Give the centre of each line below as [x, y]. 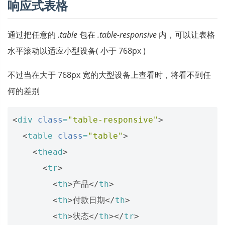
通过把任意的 [33, 34]
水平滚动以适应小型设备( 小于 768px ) [77, 50]
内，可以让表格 [186, 34]
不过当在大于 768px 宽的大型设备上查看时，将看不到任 [109, 75]
